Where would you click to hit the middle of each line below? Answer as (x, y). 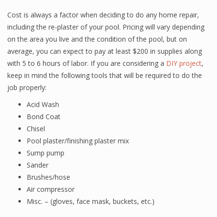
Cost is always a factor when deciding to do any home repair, (103, 15)
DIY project (184, 63)
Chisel (36, 129)
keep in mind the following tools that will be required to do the (105, 75)
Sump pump (46, 153)
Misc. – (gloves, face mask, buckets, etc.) (91, 201)
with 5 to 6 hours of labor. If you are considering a (87, 63)
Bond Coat (44, 116)
